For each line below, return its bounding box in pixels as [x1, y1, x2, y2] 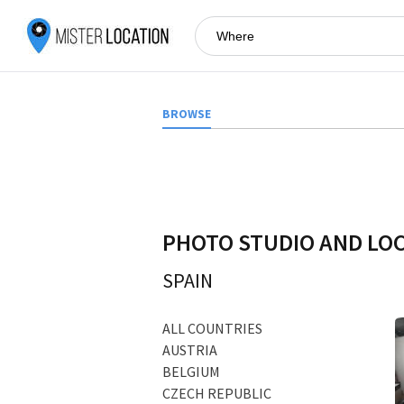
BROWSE [162, 106, 211, 122]
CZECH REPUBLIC [162, 383, 271, 402]
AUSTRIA [162, 340, 217, 359]
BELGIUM [162, 362, 220, 381]
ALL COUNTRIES [162, 318, 262, 337]
